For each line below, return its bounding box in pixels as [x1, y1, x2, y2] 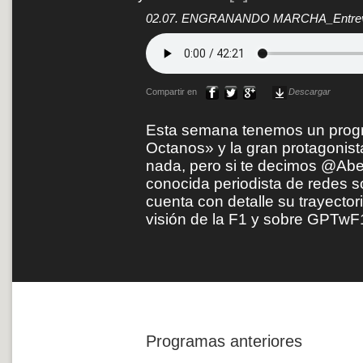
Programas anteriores [146, 331, 302, 350]
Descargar [288, 87, 331, 97]
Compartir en [146, 87, 204, 97]
